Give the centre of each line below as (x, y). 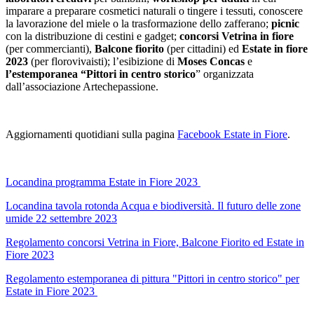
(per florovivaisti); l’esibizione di (103, 61)
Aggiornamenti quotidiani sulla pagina (91, 134)
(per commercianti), (50, 48)
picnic (285, 23)
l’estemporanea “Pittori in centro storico (101, 74)
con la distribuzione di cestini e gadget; (91, 36)
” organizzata (225, 74)
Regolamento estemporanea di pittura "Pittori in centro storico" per (152, 278)
